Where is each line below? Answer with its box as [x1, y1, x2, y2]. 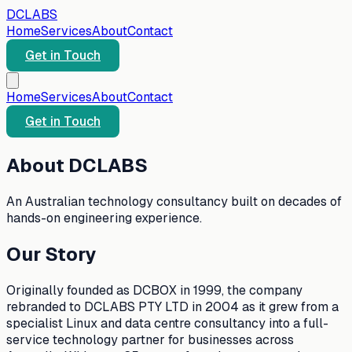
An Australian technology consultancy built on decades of [6, 192, 342, 210]
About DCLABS [6, 152, 148, 178]
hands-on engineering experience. [6, 209, 202, 226]
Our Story [6, 241, 96, 266]
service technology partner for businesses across [6, 331, 294, 348]
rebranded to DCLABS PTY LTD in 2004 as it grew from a [6, 298, 339, 315]
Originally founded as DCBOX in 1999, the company [6, 281, 302, 299]
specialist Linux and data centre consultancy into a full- [6, 314, 328, 332]
